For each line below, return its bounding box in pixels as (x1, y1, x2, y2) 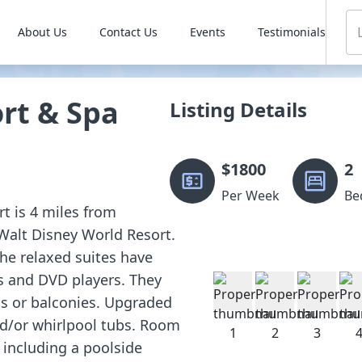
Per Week (221, 187, 280, 204)
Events (189, 24, 225, 40)
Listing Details (170, 96, 307, 123)
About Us (17, 24, 67, 40)
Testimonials (257, 24, 326, 40)
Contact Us (99, 24, 158, 40)
